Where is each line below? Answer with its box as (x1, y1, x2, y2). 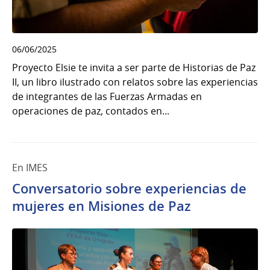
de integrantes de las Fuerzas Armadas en (12, 90, 202, 104)
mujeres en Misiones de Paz (12, 197, 191, 216)
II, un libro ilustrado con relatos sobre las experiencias (12, 75, 258, 89)
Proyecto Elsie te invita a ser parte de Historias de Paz (12, 61, 256, 75)
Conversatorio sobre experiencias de (12, 180, 246, 198)
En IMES (12, 161, 48, 175)
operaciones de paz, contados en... (12, 104, 169, 118)
